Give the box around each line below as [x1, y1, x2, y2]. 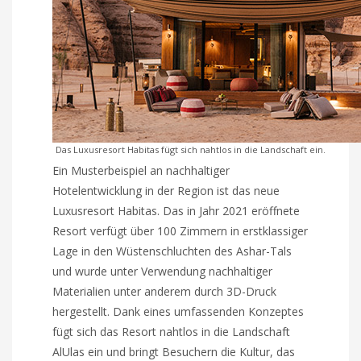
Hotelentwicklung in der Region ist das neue [52, 182, 280, 198]
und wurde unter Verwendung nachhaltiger [52, 263, 273, 279]
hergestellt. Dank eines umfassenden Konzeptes [52, 303, 305, 319]
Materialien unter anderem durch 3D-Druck [52, 283, 277, 299]
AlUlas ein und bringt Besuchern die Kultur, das [52, 343, 296, 359]
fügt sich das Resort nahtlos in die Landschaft [52, 323, 291, 339]
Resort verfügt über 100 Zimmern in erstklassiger [52, 222, 309, 239]
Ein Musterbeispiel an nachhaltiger [52, 162, 230, 178]
